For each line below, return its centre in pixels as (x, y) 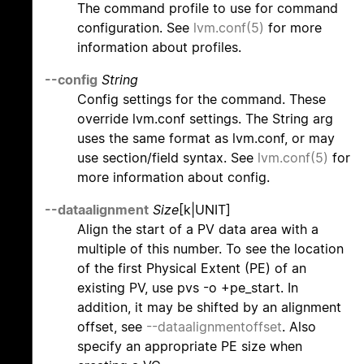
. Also (299, 327)
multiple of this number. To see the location (210, 249)
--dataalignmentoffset (214, 327)
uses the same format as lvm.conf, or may (206, 139)
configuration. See (135, 28)
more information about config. (173, 178)
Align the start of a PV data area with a (198, 230)
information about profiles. (159, 48)
